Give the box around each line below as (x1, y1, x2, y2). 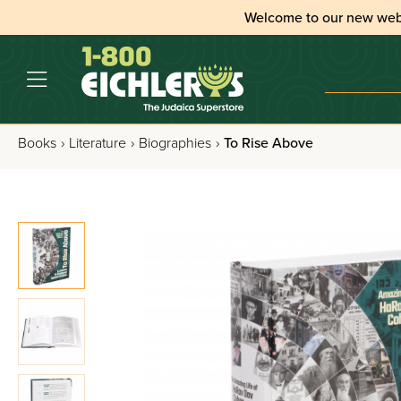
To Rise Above (224, 133, 313, 152)
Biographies (139, 133, 211, 152)
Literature (69, 133, 126, 152)
